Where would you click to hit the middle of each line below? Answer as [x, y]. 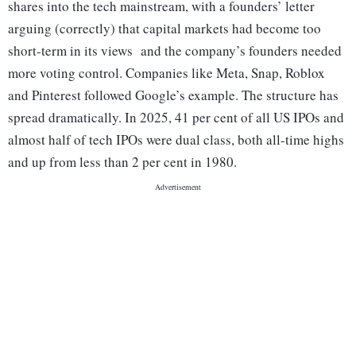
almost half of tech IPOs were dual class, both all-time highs [176, 140]
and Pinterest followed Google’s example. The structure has [173, 95]
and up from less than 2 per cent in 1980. [122, 162]
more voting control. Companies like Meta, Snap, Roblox [166, 73]
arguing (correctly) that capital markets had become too [164, 29]
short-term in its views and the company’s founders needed [175, 51]
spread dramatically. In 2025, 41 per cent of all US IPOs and [176, 118]
